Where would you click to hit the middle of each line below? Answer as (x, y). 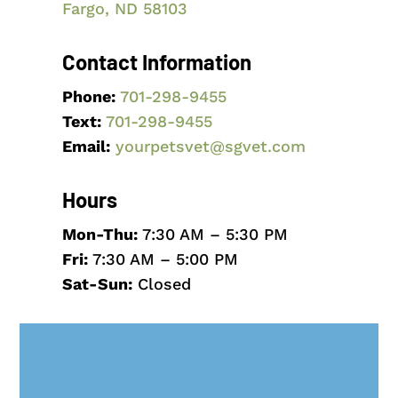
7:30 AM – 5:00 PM (163, 259)
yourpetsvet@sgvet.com (210, 146)
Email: (86, 146)
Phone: (88, 96)
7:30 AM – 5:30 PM (212, 234)
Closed (161, 283)
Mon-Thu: (99, 234)
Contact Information (156, 61)
